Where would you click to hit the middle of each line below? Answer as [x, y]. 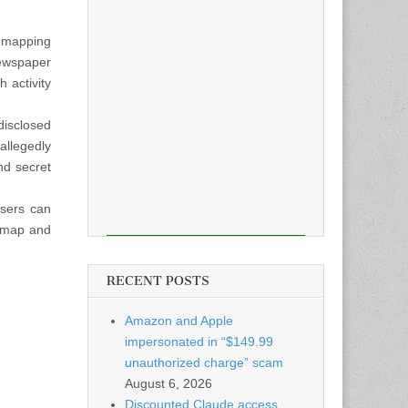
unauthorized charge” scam [204, 362]
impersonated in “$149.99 [199, 342]
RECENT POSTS [158, 281]
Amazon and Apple [179, 321]
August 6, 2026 [168, 383]
